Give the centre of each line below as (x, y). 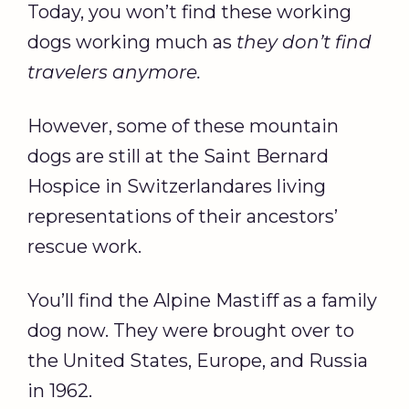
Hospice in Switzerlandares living (177, 186)
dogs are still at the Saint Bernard (178, 156)
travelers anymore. (114, 72)
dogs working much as (132, 42)
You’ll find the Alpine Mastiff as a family (202, 300)
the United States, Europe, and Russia (198, 360)
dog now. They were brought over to (191, 330)
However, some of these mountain (183, 126)
